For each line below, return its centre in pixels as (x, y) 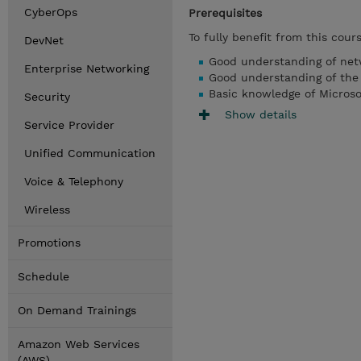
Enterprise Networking (87, 68)
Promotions (49, 243)
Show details (261, 114)
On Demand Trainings (77, 310)
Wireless (47, 210)
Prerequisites (225, 13)
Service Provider (69, 125)
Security (47, 97)
